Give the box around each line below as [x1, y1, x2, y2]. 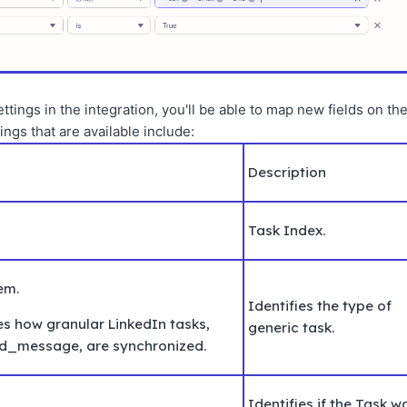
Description [248, 163, 326, 181]
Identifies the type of [248, 296, 392, 314]
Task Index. [248, 221, 325, 239]
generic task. [248, 318, 338, 336]
